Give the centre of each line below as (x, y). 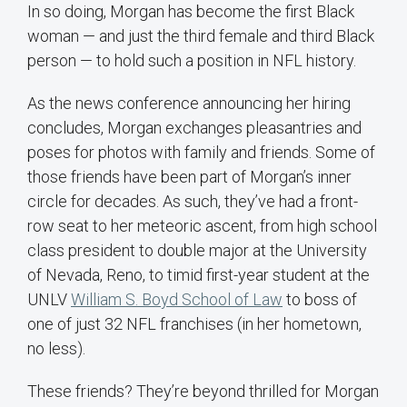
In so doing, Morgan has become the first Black (191, 12)
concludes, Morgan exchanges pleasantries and (194, 128)
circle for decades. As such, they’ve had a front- (193, 202)
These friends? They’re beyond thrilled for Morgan (203, 392)
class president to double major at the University (197, 251)
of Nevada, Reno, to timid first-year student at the (199, 275)
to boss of (320, 300)
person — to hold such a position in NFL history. (192, 61)
